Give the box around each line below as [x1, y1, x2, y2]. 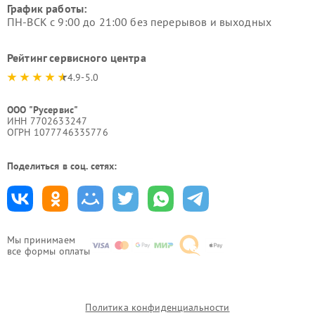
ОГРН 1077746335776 [7, 126, 108, 139]
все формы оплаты [7, 245, 91, 258]
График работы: [7, 1, 87, 16]
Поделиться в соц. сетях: [7, 160, 117, 173]
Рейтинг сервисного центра [7, 51, 146, 65]
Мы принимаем [7, 233, 75, 247]
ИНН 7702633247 [7, 115, 88, 128]
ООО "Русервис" [7, 103, 79, 117]
